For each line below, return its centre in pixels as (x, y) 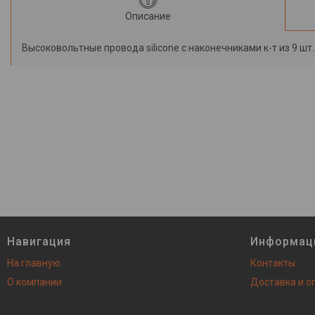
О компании (34, 282)
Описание (148, 16)
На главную (34, 263)
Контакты (273, 263)
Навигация (39, 242)
